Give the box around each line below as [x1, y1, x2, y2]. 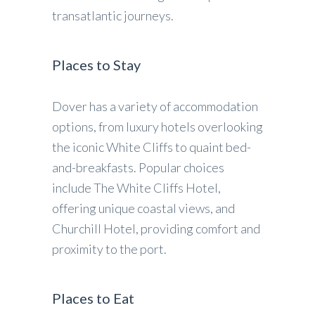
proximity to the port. [52, 241, 167, 257]
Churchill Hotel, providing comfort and [52, 221, 260, 237]
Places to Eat [52, 290, 134, 307]
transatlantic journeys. [52, 8, 174, 24]
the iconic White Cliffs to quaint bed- [52, 139, 251, 155]
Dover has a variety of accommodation [52, 98, 258, 115]
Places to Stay [52, 56, 141, 74]
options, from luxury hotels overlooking [52, 119, 263, 135]
